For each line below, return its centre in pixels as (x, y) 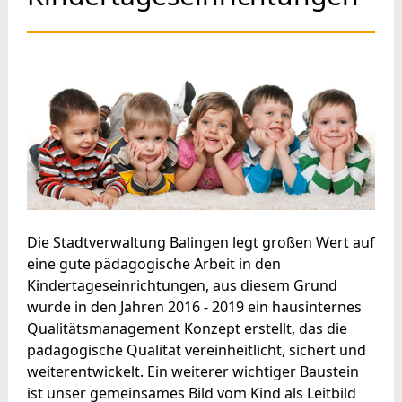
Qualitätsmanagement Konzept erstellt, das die (187, 329)
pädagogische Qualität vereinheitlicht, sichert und (196, 350)
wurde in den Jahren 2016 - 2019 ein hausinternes (194, 307)
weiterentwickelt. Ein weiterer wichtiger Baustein (192, 372)
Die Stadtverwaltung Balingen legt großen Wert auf (201, 243)
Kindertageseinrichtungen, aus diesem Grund (182, 286)
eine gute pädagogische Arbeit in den (153, 264)
